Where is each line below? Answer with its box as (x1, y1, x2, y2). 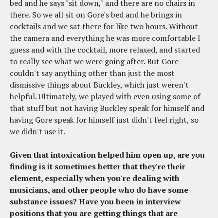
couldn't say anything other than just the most (10, 68, 175, 79)
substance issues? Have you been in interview (10, 196, 181, 207)
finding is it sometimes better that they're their (10, 161, 185, 172)
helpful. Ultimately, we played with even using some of (10, 91, 200, 102)
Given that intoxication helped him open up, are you (10, 149, 205, 161)
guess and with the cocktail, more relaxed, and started (10, 44, 200, 55)
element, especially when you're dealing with (10, 173, 180, 184)
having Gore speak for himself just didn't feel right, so (10, 114, 199, 126)
